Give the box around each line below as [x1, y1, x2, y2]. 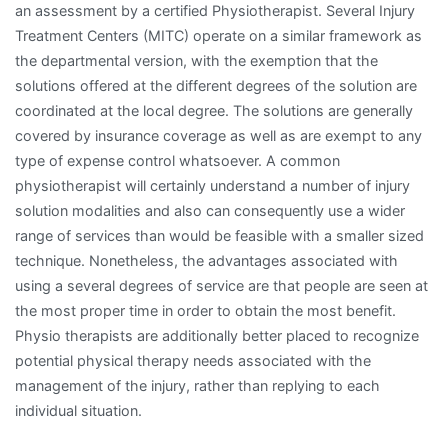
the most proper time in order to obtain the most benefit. [15, 301, 396, 319]
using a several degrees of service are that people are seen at [15, 276, 428, 294]
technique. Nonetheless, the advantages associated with [15, 251, 398, 269]
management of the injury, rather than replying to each [15, 376, 380, 394]
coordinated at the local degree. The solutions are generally [15, 101, 413, 119]
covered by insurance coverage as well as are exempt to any [15, 126, 422, 144]
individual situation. [15, 401, 142, 419]
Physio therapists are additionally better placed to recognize [15, 326, 419, 344]
